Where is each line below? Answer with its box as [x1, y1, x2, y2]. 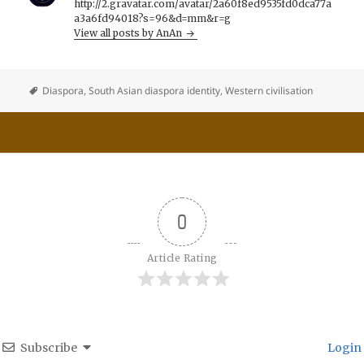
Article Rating [146, 252, 218, 265]
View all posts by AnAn [74, 27, 185, 40]
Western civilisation [225, 83, 314, 97]
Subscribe [20, 340, 77, 356]
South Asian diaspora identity [89, 83, 221, 97]
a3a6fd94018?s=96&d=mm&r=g [74, 12, 232, 25]
